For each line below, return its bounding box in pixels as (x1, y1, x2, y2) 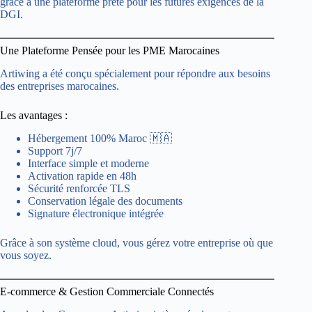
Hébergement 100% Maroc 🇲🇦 (28, 132, 172, 144)
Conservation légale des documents (28, 194, 182, 207)
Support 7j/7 (28, 144, 82, 157)
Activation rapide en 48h (28, 169, 136, 182)
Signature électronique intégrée (28, 207, 164, 219)
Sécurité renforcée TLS (28, 182, 130, 194)
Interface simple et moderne (28, 157, 149, 169)
